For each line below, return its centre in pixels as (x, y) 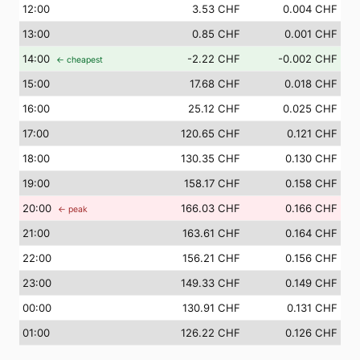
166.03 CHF (211, 208)
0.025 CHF (310, 108)
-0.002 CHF (308, 59)
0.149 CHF (311, 283)
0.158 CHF (311, 183)
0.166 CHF (311, 208)
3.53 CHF (216, 9)
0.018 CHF (311, 84)
